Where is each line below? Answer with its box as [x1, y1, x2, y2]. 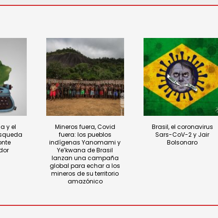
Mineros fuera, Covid [54, 123, 115, 131]
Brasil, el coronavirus [151, 123, 213, 131]
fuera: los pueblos [58, 130, 111, 139]
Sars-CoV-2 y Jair [155, 130, 210, 139]
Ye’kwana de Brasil [57, 146, 113, 155]
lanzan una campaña [51, 154, 119, 163]
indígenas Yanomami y [49, 138, 121, 147]
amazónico [67, 177, 103, 186]
